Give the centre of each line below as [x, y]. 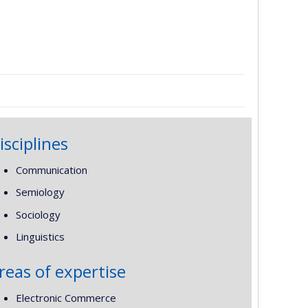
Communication [51, 169]
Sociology [38, 214]
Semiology [40, 192]
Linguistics [40, 236]
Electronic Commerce [66, 297]
